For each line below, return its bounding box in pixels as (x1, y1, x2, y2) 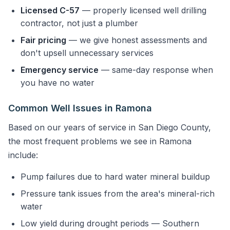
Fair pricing (21, 34, 66, 45)
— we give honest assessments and (66, 34, 207, 45)
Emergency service (21, 64, 99, 75)
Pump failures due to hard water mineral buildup (21, 171, 210, 182)
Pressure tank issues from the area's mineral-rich (21, 188, 215, 199)
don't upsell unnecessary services (21, 47, 154, 58)
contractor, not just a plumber (21, 17, 138, 28)
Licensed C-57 (21, 5, 80, 15)
